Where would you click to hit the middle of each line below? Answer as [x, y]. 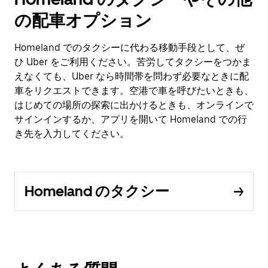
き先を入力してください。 [72, 134]
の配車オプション [83, 20]
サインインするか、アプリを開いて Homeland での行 [131, 119]
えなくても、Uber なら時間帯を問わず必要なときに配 [132, 76]
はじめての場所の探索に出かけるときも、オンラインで [134, 105]
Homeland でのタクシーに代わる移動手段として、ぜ [130, 48]
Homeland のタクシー [97, 191]
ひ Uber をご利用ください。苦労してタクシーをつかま [133, 62]
